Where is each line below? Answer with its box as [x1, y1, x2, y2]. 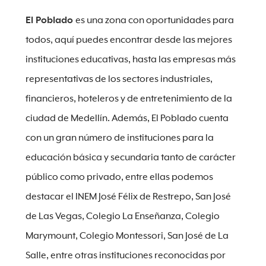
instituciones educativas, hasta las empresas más [25, 55, 236, 65]
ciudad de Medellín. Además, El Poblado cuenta [25, 113, 229, 123]
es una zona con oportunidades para [75, 15, 234, 26]
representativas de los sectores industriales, [25, 74, 213, 84]
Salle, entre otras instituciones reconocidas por [25, 251, 226, 261]
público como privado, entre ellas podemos [25, 172, 213, 182]
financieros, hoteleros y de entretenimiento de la [25, 94, 232, 104]
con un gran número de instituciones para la [25, 133, 214, 143]
